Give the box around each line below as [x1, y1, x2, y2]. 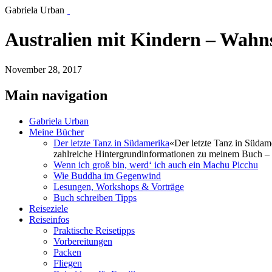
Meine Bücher [29, 126, 84, 137]
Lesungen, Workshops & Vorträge [53, 181, 184, 192]
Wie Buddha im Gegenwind [53, 170, 161, 181]
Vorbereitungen [53, 236, 112, 246]
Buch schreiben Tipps [53, 192, 137, 203]
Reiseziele [29, 203, 68, 214]
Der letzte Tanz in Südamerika [53, 137, 169, 148]
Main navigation [5, 87, 107, 103]
